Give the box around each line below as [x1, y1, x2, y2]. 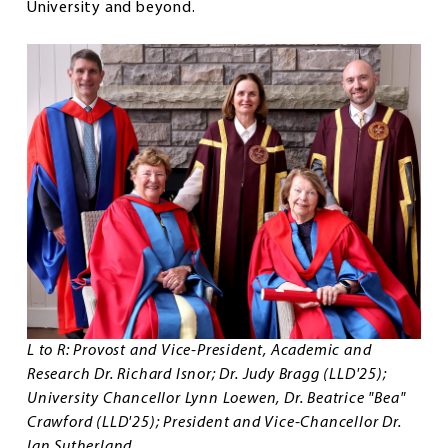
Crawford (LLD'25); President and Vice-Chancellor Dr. [27, 415, 402, 432]
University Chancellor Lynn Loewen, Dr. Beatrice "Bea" [27, 391, 406, 408]
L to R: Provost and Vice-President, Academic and [27, 343, 372, 360]
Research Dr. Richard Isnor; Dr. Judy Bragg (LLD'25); [27, 367, 387, 384]
